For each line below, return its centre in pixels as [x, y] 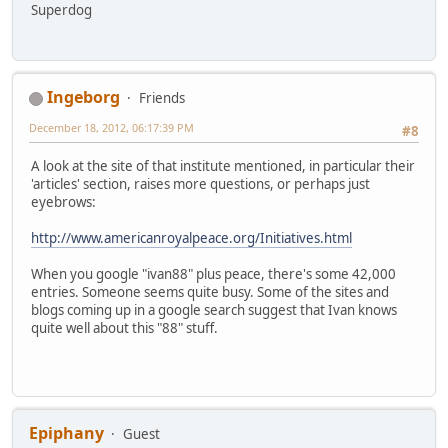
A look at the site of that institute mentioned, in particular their [223, 165]
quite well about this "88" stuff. [124, 327]
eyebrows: [63, 201]
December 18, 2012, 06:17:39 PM [111, 128]
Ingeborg [83, 97]
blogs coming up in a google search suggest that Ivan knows [214, 309]
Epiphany [66, 432]
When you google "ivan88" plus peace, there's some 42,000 [213, 273]
